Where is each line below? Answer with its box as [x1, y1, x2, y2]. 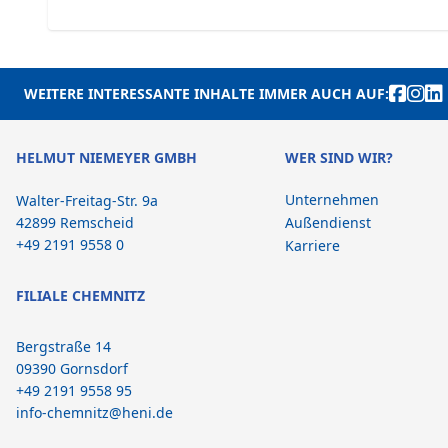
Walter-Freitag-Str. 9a [16, 191, 158, 210]
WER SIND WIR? [284, 148, 393, 167]
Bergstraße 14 [16, 337, 111, 356]
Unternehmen [284, 190, 379, 209]
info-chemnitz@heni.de [16, 403, 173, 422]
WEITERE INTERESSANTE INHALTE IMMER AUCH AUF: [24, 84, 389, 103]
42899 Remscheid [16, 213, 134, 232]
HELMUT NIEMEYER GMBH [16, 148, 197, 167]
